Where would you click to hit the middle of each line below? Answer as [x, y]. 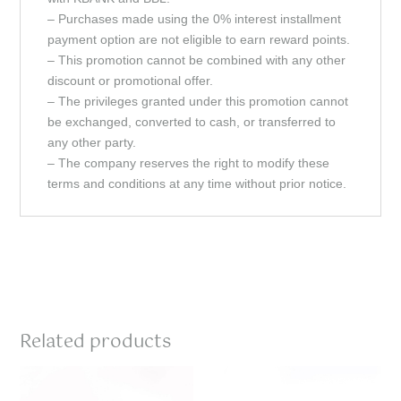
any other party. [92, 142]
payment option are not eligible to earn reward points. [199, 39]
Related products [96, 342]
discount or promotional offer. [131, 80]
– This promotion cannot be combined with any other [197, 60]
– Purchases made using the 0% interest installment [195, 18]
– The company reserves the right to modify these [189, 162]
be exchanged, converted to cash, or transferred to [192, 121]
